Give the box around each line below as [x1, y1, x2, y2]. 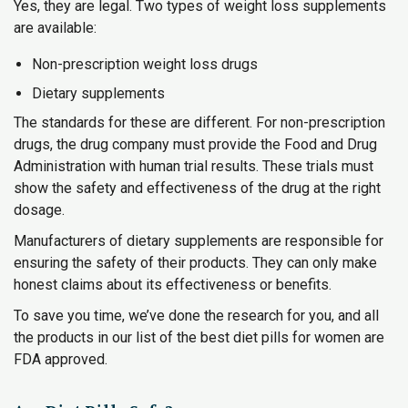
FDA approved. [14, 351, 107, 368]
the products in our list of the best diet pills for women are [14, 329, 384, 346]
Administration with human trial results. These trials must [14, 158, 373, 175]
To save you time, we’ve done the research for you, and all [14, 307, 379, 324]
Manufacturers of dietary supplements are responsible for [14, 232, 383, 250]
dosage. [14, 201, 65, 219]
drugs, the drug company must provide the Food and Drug [14, 136, 377, 153]
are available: [14, 19, 97, 36]
